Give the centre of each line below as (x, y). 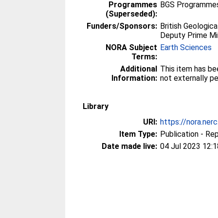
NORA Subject (132, 47)
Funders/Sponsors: (122, 26)
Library (96, 106)
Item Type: (138, 134)
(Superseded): (132, 14)
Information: (135, 78)
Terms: (145, 57)
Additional (139, 69)
